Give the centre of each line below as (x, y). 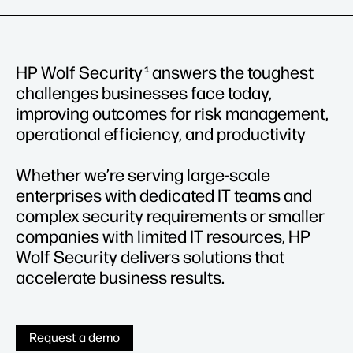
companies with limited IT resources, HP (163, 236)
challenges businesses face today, (144, 93)
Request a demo (74, 337)
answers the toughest (232, 72)
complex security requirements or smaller (170, 216)
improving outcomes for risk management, (172, 113)
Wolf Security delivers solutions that (150, 257)
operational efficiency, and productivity (162, 134)
